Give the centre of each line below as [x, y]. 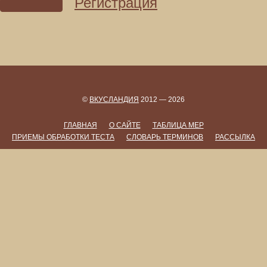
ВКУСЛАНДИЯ [114, 100]
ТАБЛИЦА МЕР [178, 125]
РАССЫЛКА [235, 137]
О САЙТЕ [125, 125]
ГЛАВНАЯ [80, 125]
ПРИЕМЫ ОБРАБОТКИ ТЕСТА [63, 137]
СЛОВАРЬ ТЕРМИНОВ [165, 137]
